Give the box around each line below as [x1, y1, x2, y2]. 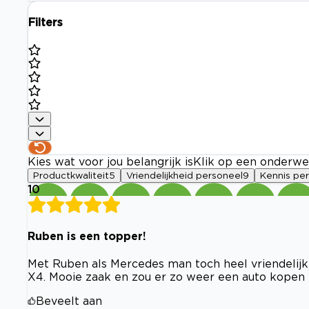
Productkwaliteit [33, 170, 109, 181]
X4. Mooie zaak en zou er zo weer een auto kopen [28, 270, 305, 283]
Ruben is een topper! [28, 229, 146, 242]
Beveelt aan [36, 295, 102, 307]
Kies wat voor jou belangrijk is [28, 155, 193, 168]
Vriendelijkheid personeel [126, 170, 243, 181]
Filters [28, 16, 63, 29]
